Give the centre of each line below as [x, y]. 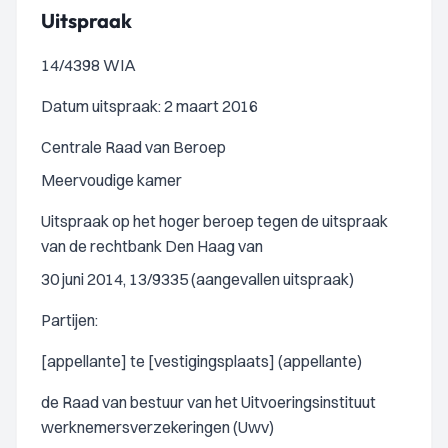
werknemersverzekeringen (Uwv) [157, 427]
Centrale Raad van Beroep [133, 147]
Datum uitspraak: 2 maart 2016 [149, 106]
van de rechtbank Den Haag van [152, 246]
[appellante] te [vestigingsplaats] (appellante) [201, 361]
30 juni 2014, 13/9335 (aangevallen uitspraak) [197, 279]
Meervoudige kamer [111, 180]
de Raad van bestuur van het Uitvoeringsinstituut [208, 402]
